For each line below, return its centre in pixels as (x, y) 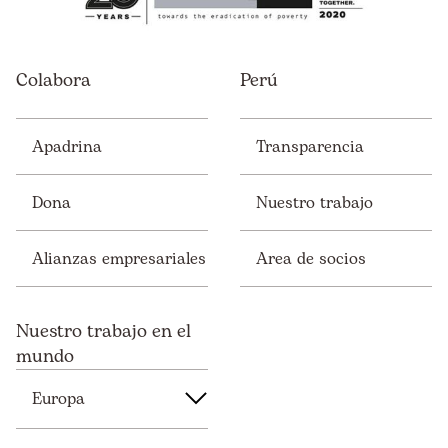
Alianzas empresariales (119, 258)
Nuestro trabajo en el (103, 332)
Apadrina (67, 146)
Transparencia (310, 146)
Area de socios (311, 258)
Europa (58, 399)
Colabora (53, 81)
